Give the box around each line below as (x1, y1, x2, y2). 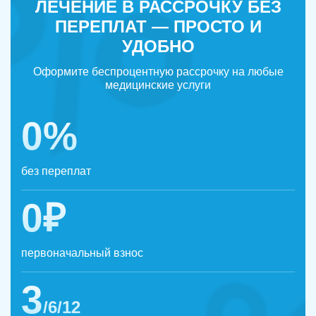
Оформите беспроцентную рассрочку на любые (32, 66, 284, 78)
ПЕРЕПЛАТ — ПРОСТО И (54, 17, 262, 37)
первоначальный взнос (21, 247, 143, 260)
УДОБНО (121, 37, 195, 56)
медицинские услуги (105, 79, 211, 92)
